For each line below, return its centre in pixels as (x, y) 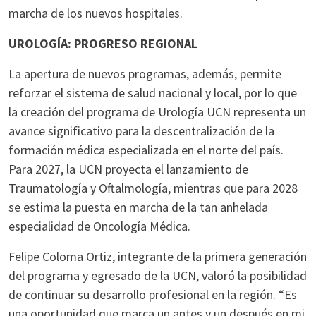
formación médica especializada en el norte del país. (146, 150)
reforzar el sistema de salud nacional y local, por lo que (153, 93)
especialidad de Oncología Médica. (99, 226)
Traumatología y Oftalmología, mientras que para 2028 (153, 188)
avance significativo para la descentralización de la (141, 131)
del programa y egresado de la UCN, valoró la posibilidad (158, 275)
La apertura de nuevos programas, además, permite (145, 74)
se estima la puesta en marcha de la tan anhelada (138, 207)
